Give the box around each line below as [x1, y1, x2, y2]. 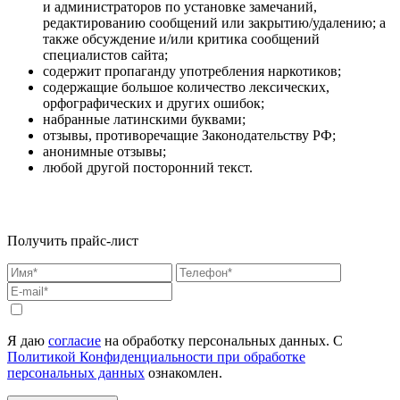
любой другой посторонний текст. [43, 160, 253, 176]
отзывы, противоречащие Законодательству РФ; [43, 128, 336, 144]
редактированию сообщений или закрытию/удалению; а [43, 15, 386, 31]
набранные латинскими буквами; [43, 112, 246, 128]
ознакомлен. [145, 365, 222, 381]
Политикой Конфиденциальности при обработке [7, 349, 305, 365]
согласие [48, 333, 101, 349]
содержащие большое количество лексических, [43, 79, 329, 96]
